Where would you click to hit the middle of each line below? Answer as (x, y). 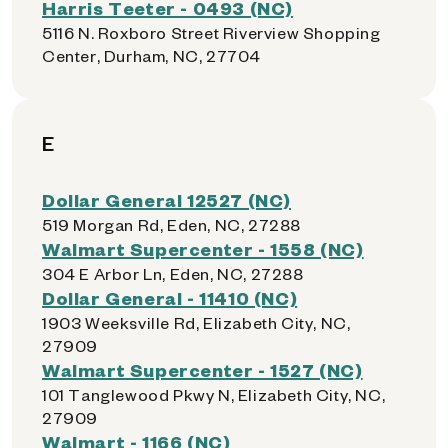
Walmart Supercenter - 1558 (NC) (203, 248)
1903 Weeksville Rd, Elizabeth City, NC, (196, 322)
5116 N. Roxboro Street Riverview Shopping (211, 32)
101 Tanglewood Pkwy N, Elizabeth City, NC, (214, 394)
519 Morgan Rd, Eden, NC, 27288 (171, 224)
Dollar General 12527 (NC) (166, 199)
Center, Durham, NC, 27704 (152, 55)
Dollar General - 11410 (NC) (170, 297)
